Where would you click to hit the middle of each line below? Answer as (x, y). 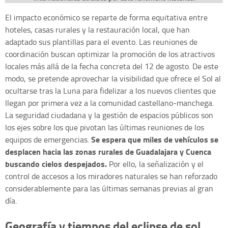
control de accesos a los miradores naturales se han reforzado (111, 176)
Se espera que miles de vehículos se (155, 139)
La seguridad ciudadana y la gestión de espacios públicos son (109, 115)
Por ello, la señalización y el (155, 164)
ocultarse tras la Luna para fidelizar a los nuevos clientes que (110, 91)
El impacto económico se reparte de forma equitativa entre (106, 18)
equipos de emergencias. (48, 140)
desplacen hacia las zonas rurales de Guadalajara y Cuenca (108, 152)
